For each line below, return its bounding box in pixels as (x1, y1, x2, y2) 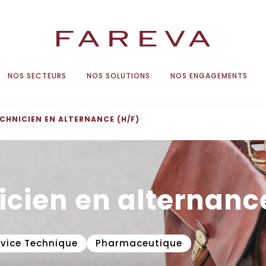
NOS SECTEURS (7, 71, 66, 81)
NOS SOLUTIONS (86, 71, 150, 81)
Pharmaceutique (96, 237, 183, 249)
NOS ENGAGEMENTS (170, 71, 248, 81)
